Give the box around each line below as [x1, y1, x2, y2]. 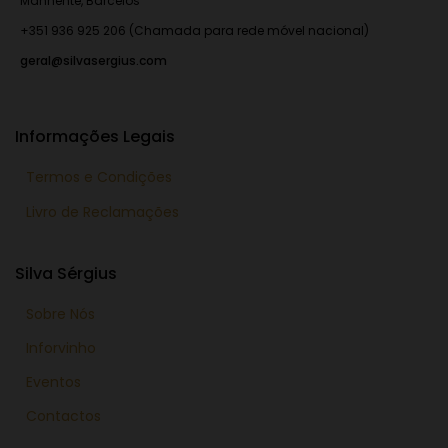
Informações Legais [15, 125, 175, 149]
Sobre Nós [26, 304, 95, 325]
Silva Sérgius [15, 262, 117, 286]
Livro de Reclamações [26, 202, 179, 223]
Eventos [26, 372, 81, 393]
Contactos [26, 406, 101, 427]
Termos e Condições [26, 167, 172, 188]
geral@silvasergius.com [20, 52, 167, 70]
